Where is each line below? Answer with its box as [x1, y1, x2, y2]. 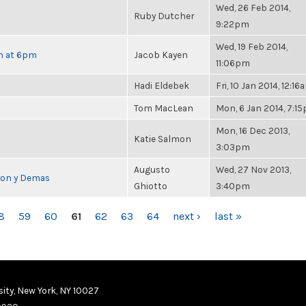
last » [214, 210, 242, 223]
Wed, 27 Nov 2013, [216, 164, 291, 175]
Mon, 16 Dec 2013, [216, 125, 290, 136]
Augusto [134, 164, 170, 175]
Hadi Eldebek [134, 80, 189, 91]
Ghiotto [134, 180, 167, 191]
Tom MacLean [134, 102, 193, 113]
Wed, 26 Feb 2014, [216, 2, 290, 13]
